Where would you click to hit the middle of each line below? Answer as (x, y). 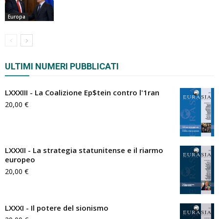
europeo (20, 159)
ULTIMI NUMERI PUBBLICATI (62, 66)
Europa (17, 16)
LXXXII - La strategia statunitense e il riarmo (84, 150)
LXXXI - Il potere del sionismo (57, 208)
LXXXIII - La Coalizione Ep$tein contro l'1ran (82, 92)
